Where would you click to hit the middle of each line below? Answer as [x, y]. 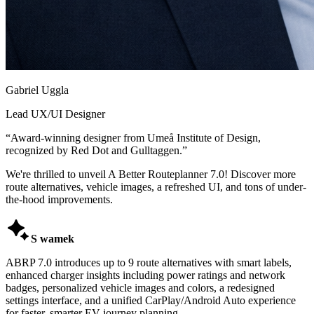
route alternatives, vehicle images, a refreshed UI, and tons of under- [156, 186]
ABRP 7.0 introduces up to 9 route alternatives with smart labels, [149, 262]
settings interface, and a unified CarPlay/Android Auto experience [151, 300]
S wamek [53, 238]
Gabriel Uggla [37, 90]
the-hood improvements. [59, 199]
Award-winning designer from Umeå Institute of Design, [136, 137]
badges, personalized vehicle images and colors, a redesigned [140, 287]
